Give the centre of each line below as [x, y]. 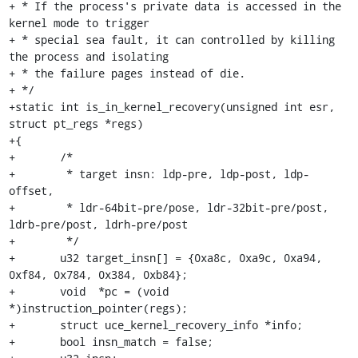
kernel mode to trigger [79, 22]
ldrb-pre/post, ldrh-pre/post [98, 224]
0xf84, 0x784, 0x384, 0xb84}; [98, 274]
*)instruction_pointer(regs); [98, 308]
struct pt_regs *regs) [76, 123]
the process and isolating [88, 56]
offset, [31, 190]
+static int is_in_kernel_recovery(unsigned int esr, [171, 106]
